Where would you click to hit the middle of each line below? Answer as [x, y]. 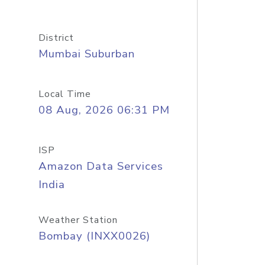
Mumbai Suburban [86, 54]
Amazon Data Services [101, 166]
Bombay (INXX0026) [94, 236]
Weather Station [78, 220]
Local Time [64, 94]
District [56, 38]
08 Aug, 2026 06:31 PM [104, 110]
